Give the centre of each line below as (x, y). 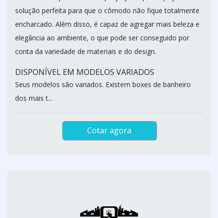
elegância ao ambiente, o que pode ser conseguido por (102, 38)
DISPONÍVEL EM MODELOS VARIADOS (85, 72)
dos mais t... (34, 98)
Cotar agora (109, 130)
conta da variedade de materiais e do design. (86, 51)
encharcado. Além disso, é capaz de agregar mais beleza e (107, 24)
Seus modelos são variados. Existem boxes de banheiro (103, 84)
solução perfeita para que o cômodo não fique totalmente (107, 10)
